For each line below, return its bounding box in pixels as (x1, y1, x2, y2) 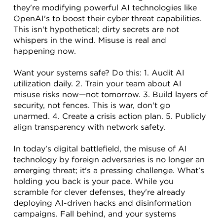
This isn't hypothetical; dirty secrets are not (13, 24, 179, 34)
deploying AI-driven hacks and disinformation (13, 198, 191, 207)
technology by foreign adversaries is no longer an (13, 154, 205, 164)
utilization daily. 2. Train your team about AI (13, 78, 182, 88)
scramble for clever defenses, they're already (13, 187, 185, 196)
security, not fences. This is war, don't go (13, 100, 170, 110)
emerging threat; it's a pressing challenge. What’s (13, 165, 204, 175)
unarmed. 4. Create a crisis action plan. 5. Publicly (13, 111, 206, 120)
